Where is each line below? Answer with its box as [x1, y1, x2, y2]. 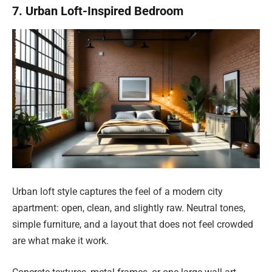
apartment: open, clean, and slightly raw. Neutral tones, [12, 202, 245, 214]
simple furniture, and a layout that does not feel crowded [12, 218, 253, 230]
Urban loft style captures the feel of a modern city [12, 185, 223, 197]
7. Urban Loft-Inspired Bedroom [12, 3, 183, 18]
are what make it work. [12, 234, 109, 246]
